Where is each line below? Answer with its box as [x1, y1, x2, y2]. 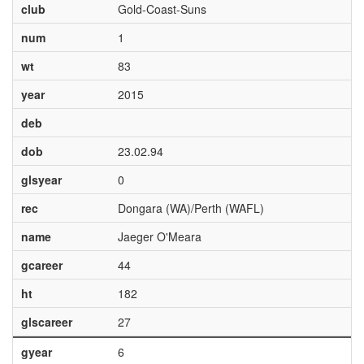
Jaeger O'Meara [117, 228, 201, 245]
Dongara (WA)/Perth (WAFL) [117, 200, 264, 216]
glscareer [20, 314, 72, 330]
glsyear [20, 171, 62, 188]
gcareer [20, 257, 63, 273]
